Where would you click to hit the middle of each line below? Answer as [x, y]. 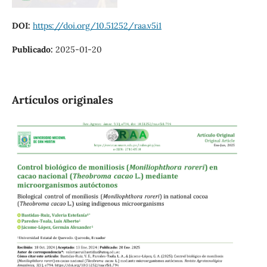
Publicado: [33, 49]
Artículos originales [62, 100]
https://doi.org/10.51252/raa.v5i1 [97, 25]
